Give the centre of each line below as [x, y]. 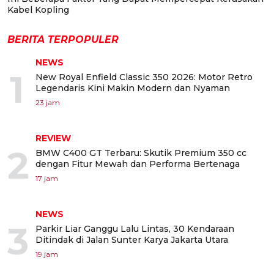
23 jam [48, 103]
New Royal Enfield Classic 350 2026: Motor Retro [144, 77]
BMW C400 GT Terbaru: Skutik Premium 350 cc [141, 153]
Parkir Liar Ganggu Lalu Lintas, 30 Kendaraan [135, 229]
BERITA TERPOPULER [63, 40]
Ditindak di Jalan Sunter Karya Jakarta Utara [132, 240]
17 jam [47, 179]
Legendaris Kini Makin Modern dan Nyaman [133, 88]
